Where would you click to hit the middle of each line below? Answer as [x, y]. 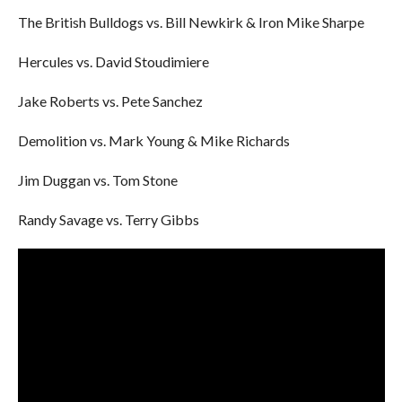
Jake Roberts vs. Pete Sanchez [110, 101]
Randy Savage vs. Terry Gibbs [108, 219]
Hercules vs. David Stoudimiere [113, 61]
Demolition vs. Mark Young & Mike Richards [153, 140]
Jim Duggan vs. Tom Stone [97, 180]
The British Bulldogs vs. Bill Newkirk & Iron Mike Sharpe [191, 22]
